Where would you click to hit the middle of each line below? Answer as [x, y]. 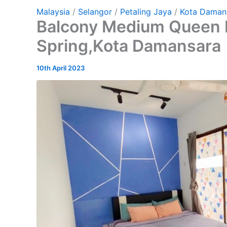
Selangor [95, 11]
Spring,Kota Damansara [129, 46]
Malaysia [53, 11]
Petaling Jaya [146, 11]
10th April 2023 [61, 68]
